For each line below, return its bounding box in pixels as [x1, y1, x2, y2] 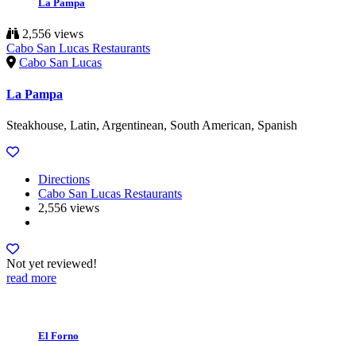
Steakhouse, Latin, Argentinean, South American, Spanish [6, 118, 297, 132]
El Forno [38, 330, 79, 342]
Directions [38, 172, 90, 186]
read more [6, 270, 56, 284]
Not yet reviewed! [6, 256, 97, 270]
